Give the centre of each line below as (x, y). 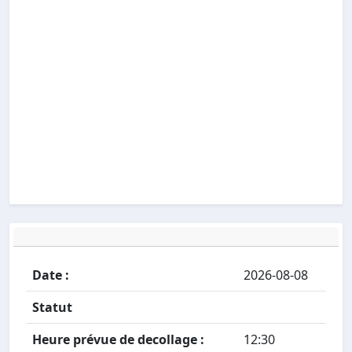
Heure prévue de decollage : (118, 339)
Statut (52, 307)
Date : (51, 275)
